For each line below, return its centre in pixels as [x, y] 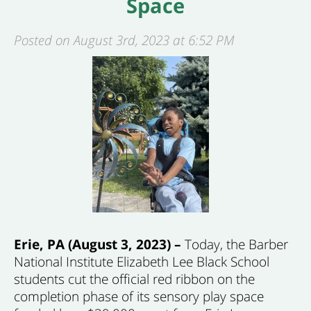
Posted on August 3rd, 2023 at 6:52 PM [124, 40]
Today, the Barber [236, 244]
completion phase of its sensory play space [139, 296]
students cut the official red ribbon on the [134, 279]
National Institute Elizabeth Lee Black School [142, 261]
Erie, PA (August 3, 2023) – [99, 244]
